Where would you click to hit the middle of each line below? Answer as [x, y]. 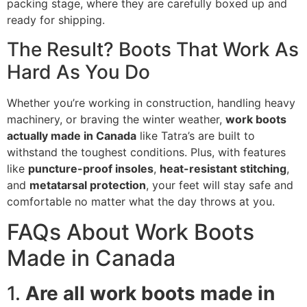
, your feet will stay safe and [220, 185]
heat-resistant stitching [223, 168]
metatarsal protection [88, 185]
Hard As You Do [78, 72]
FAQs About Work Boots [131, 232]
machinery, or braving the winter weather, [116, 119]
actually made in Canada [72, 135]
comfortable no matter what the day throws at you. [141, 201]
